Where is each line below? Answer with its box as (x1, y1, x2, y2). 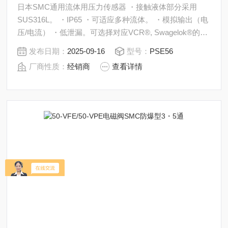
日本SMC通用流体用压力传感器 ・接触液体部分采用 (17, 2, 129, 11)
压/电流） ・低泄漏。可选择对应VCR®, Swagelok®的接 (17, 27, 208, 37)
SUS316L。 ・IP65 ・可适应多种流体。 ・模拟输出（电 (17, 15, 209, 24)
